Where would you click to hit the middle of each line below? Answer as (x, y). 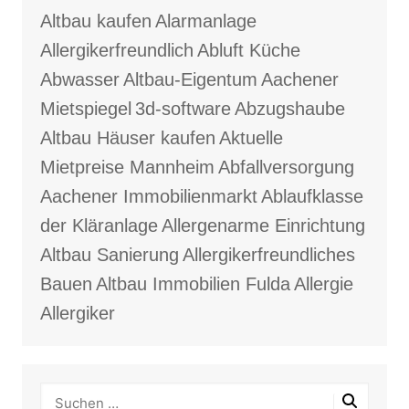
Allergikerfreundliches (268, 255)
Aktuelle (251, 138)
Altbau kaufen (95, 21)
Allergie (323, 284)
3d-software (183, 109)
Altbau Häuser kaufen (127, 138)
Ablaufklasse (312, 197)
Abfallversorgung (286, 168)
